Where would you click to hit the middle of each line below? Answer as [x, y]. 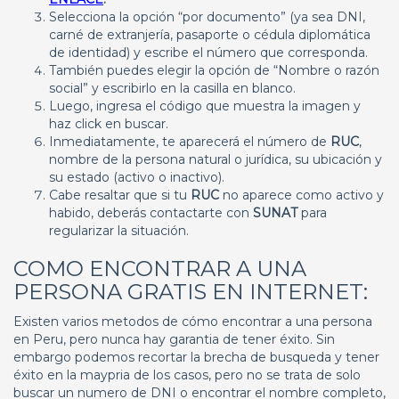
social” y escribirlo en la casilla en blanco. [172, 88]
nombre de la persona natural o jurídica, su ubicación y [216, 159]
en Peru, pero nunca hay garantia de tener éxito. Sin [174, 339]
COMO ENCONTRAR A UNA [160, 269]
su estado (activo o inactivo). [137, 177]
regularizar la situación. [119, 231]
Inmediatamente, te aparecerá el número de [190, 142]
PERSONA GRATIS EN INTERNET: [191, 292]
